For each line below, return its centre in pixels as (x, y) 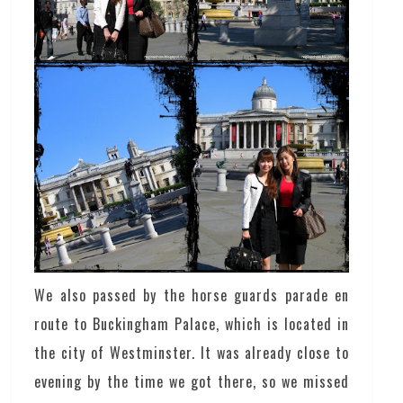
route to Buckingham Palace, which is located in (192, 323)
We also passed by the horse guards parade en (192, 295)
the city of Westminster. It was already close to (192, 352)
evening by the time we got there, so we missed (192, 381)
